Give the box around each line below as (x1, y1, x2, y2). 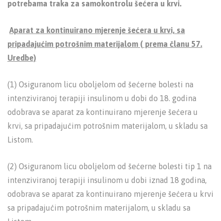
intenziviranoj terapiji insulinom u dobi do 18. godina (7, 94, 196, 103)
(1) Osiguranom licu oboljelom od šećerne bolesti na (7, 80, 193, 89)
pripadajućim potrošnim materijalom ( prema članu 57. (7, 39, 202, 48)
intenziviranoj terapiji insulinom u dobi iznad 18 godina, (7, 176, 207, 184)
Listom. (7, 135, 33, 144)
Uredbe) (7, 53, 36, 62)
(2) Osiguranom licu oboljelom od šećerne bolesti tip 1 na (7, 162, 212, 171)
